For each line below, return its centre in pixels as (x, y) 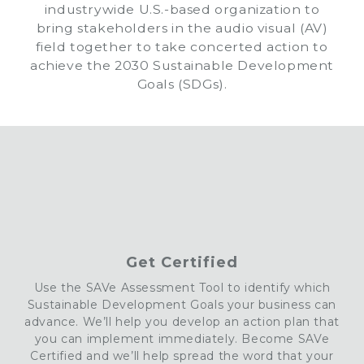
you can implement (96, 338)
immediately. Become (228, 338)
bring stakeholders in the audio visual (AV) (182, 28)
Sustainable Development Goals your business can (182, 304)
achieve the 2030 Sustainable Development (182, 65)
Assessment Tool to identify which (223, 287)
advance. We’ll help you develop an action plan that (182, 321)
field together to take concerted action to (182, 47)
